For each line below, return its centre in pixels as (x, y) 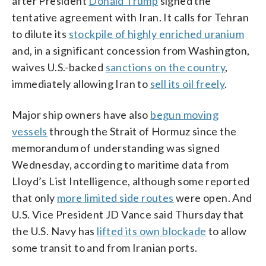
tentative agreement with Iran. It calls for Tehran (130, 17)
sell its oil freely (187, 83)
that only (35, 197)
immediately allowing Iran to (81, 83)
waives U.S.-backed (59, 67)
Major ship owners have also (81, 114)
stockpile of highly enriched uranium (156, 34)
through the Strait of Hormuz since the (142, 131)
